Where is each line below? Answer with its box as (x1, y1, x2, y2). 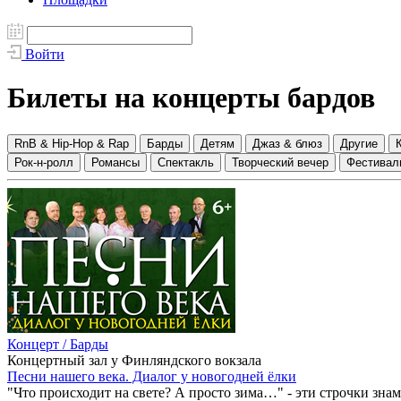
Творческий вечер (232, 155, 328, 169)
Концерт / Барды (7, 336, 108, 352)
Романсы (91, 155, 140, 169)
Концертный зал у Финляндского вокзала (7, 352, 261, 368)
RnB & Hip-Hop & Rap (14, 136, 129, 150)
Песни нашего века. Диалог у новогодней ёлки (7, 368, 296, 384)
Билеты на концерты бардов (7, 81, 375, 115)
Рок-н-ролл (14, 155, 73, 169)
